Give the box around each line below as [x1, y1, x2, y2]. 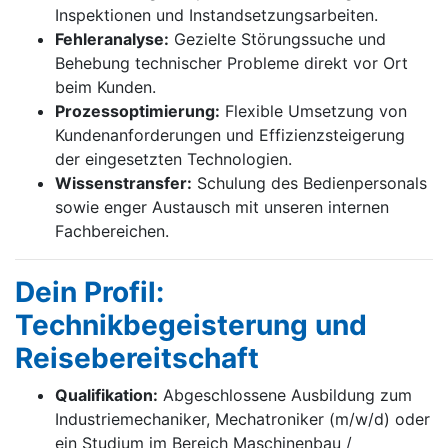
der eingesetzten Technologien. [55, 149, 292, 170]
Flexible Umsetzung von [220, 101, 407, 122]
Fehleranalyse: [55, 29, 169, 50]
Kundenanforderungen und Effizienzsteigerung [55, 125, 405, 146]
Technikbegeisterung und [15, 308, 367, 343]
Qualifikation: [55, 385, 158, 406]
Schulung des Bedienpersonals [192, 173, 427, 194]
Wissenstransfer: [55, 173, 192, 194]
